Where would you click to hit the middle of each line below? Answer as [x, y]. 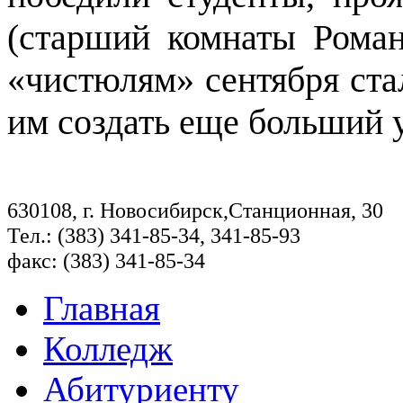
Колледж [108, 349]
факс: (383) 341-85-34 [106, 261]
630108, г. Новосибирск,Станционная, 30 [195, 210]
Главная [102, 309]
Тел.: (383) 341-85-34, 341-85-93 [154, 236]
